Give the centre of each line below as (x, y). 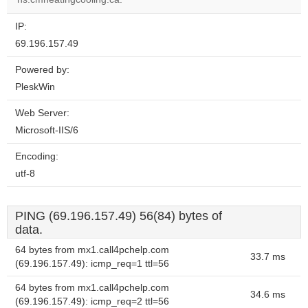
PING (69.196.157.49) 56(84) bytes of (119, 216)
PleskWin (35, 87)
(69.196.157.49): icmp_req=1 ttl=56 (92, 264)
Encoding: (37, 156)
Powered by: (42, 70)
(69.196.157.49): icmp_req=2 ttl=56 (92, 301)
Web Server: (42, 113)
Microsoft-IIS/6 (47, 130)
